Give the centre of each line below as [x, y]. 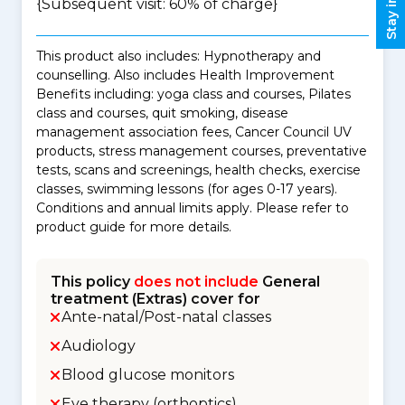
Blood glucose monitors [148, 375]
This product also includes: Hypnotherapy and [179, 56]
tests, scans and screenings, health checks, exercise [198, 170]
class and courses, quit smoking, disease [162, 113]
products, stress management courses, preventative [202, 151]
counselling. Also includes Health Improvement [185, 75]
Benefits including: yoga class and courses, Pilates [193, 94]
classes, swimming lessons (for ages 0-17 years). [187, 189]
